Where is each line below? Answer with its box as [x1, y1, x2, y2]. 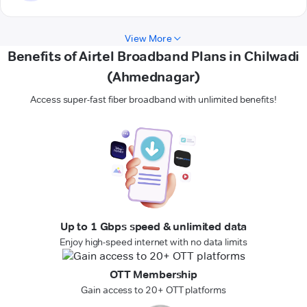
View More [125, 32, 172, 45]
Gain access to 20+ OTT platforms [81, 284, 226, 297]
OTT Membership [110, 268, 197, 282]
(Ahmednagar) [107, 69, 200, 86]
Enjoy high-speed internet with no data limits [60, 236, 247, 249]
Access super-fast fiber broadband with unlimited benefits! [30, 93, 277, 106]
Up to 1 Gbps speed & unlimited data [60, 220, 247, 234]
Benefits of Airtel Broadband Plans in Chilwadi [7, 48, 300, 65]
